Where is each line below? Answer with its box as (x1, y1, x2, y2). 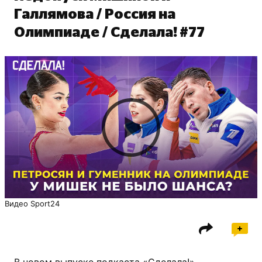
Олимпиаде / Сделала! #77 (14, 26, 205, 40)
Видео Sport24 (5, 199, 60, 208)
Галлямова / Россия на (14, 8, 175, 22)
